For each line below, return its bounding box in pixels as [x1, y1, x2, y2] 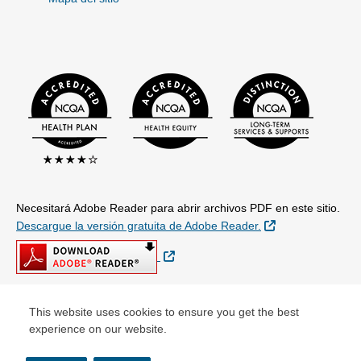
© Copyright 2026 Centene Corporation [16, 317, 216, 330]
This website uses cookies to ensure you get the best [29, 305, 299, 318]
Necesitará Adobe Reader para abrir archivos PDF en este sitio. [16, 201, 340, 214]
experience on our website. [29, 322, 167, 335]
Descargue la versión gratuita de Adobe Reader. [16, 219, 261, 232]
